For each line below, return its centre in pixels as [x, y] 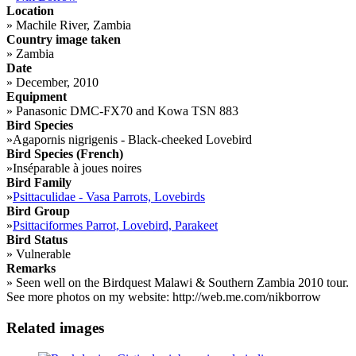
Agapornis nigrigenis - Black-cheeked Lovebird [132, 140]
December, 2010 [56, 83]
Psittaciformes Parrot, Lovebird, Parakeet [115, 226]
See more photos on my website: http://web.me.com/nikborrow [164, 297]
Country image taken [64, 40]
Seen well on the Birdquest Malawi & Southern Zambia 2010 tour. [181, 283]
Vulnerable [42, 254]
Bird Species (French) [65, 154]
